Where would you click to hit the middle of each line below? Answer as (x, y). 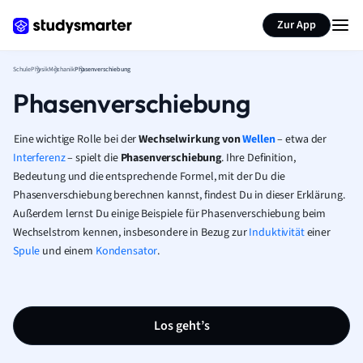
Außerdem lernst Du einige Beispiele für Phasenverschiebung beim (170, 214)
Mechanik (62, 69)
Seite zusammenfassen (266, 15)
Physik (40, 69)
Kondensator (126, 251)
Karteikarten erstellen (117, 15)
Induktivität (277, 233)
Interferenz (39, 158)
